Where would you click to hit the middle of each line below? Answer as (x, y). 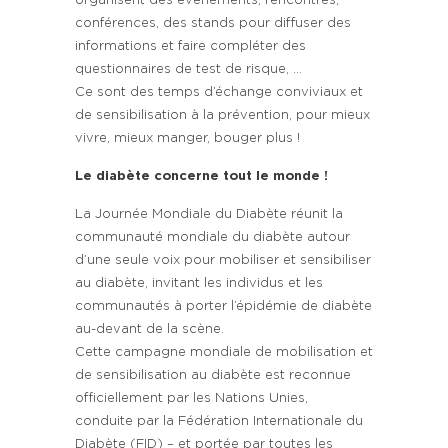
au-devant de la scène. (149, 329)
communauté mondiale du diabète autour (212, 237)
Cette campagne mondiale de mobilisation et (224, 352)
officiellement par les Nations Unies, (193, 398)
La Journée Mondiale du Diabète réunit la (209, 214)
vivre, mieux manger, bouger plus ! (187, 138)
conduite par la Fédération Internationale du (219, 421)
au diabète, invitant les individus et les (199, 283)
